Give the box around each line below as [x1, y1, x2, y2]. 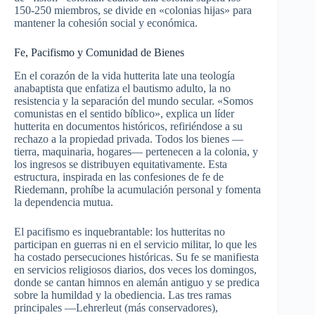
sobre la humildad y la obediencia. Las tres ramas [14, 288, 231, 301]
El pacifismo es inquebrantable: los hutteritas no [14, 225, 225, 238]
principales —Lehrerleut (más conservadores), [14, 301, 218, 314]
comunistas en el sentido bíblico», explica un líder [14, 107, 234, 120]
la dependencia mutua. [14, 195, 113, 208]
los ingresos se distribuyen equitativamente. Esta [14, 157, 227, 170]
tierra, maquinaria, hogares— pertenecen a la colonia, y [14, 145, 258, 157]
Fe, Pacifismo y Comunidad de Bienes [14, 46, 184, 59]
